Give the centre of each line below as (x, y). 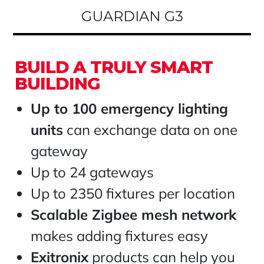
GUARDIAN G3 (132, 16)
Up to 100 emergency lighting (129, 109)
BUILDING (57, 84)
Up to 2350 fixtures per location (133, 194)
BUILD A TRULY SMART (114, 67)
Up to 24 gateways (92, 172)
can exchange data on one (150, 130)
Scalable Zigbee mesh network (133, 215)
